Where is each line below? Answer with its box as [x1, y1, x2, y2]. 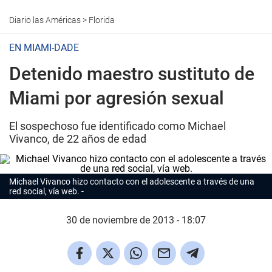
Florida [89, 15, 115, 25]
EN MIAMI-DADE [9, 42, 79, 53]
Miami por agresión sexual [9, 87, 224, 109]
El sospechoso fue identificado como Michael [9, 120, 226, 132]
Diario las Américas [9, 15, 81, 25]
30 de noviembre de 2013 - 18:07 [66, 214, 206, 226]
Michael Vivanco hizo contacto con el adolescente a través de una [9, 177, 254, 186]
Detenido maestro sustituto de [9, 63, 254, 84]
